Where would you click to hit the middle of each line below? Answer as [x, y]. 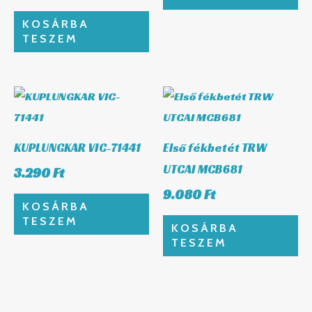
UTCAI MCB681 [203, 169]
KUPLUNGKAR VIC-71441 [77, 147]
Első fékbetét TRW [215, 147]
